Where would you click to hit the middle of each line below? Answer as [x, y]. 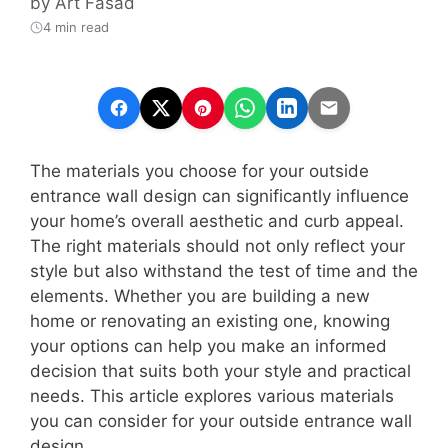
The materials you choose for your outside [199, 171]
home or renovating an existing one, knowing [210, 321]
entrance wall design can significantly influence [219, 196]
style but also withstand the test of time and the [224, 271]
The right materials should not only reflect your [217, 246]
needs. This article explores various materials [212, 396]
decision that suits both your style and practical [220, 371]
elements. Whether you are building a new [200, 296]
